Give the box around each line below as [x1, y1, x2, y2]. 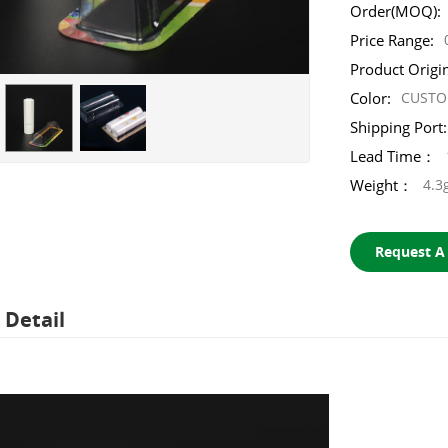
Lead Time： [350, 145, 437, 166]
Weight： [350, 174, 414, 195]
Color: [350, 87, 392, 108]
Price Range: [350, 29, 435, 50]
